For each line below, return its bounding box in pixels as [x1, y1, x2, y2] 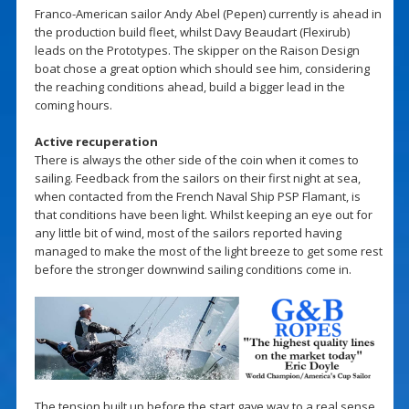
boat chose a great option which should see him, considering [34, 59, 370, 77]
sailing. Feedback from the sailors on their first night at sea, [34, 169, 361, 186]
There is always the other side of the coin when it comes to [34, 151, 359, 168]
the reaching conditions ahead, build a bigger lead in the [34, 78, 345, 95]
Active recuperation [34, 132, 158, 150]
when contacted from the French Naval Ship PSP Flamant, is [34, 187, 361, 204]
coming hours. [34, 96, 112, 113]
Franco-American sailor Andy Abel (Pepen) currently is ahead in [34, 5, 382, 22]
